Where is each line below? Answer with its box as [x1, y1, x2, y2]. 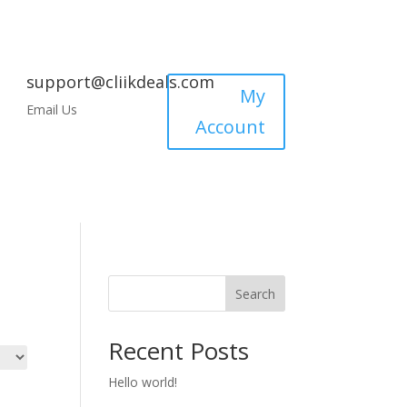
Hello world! [108, 373, 178, 392]
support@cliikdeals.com [25, 70, 214, 93]
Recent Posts [108, 334, 250, 368]
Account [194, 114, 265, 139]
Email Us [25, 100, 77, 118]
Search [234, 285, 275, 303]
